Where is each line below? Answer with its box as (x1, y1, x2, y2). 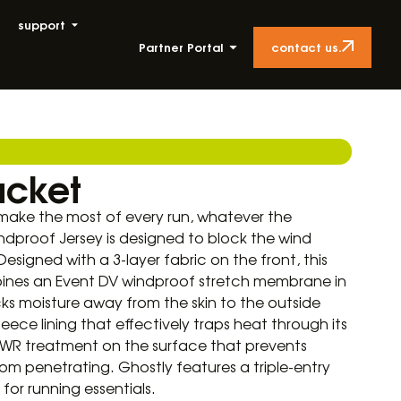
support (17, 15, 65, 34)
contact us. (271, 37, 342, 55)
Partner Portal (139, 38, 224, 55)
